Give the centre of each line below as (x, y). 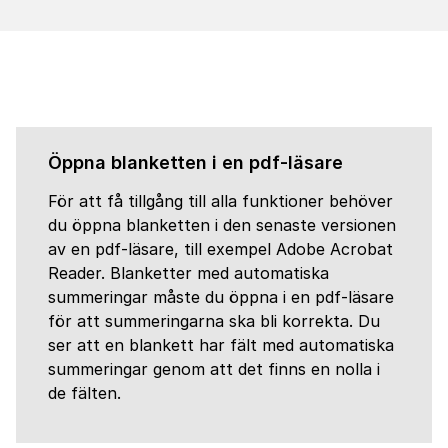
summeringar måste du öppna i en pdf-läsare (221, 297)
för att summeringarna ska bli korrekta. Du (214, 321)
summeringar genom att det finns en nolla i (214, 369)
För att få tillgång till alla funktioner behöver (220, 201)
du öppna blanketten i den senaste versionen (222, 225)
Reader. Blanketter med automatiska (188, 273)
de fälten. (84, 393)
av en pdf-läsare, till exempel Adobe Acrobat (220, 249)
